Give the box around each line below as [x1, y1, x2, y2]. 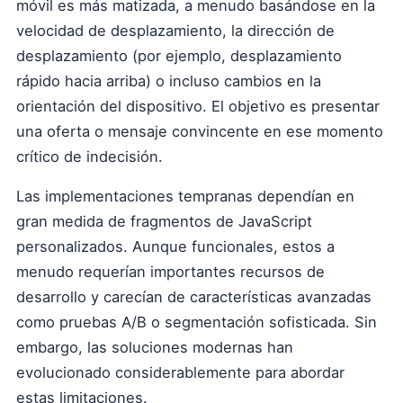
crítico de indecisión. [16, 148, 163, 166]
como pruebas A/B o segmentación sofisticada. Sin [16, 313, 377, 331]
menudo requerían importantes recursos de [16, 263, 325, 281]
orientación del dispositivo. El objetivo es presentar [16, 97, 380, 115]
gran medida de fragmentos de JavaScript [16, 212, 312, 230]
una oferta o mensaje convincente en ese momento [16, 122, 383, 140]
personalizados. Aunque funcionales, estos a [16, 237, 335, 255]
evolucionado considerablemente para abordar [16, 363, 345, 381]
